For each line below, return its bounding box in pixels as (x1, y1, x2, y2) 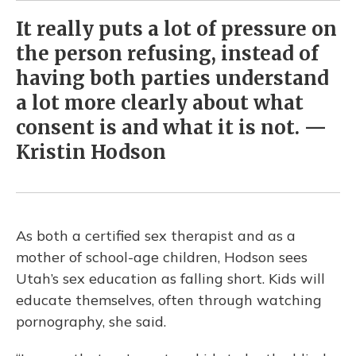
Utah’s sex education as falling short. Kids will (16, 269, 325, 288)
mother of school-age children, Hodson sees (16, 248, 308, 267)
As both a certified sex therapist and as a (16, 226, 296, 246)
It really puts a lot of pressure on (16, 17, 337, 42)
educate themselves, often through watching (16, 291, 322, 310)
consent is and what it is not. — (16, 115, 327, 141)
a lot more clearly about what (16, 91, 304, 116)
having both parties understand (16, 66, 329, 91)
